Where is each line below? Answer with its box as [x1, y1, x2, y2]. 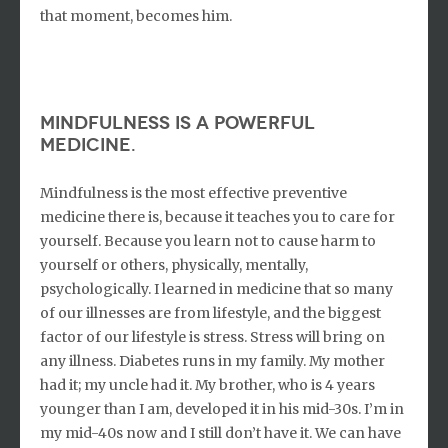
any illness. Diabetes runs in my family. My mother [40, 351, 385, 370]
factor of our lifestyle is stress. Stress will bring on [40, 327, 385, 346]
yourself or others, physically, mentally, [40, 255, 308, 274]
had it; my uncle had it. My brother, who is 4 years [40, 375, 375, 394]
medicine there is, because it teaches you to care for [40, 207, 395, 226]
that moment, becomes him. [40, 6, 232, 25]
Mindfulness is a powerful [40, 111, 315, 134]
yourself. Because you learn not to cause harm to [40, 231, 376, 250]
